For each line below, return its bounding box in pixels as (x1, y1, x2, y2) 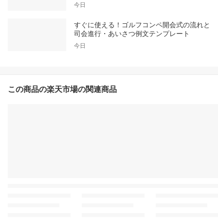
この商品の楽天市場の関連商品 (8, 85, 117, 94)
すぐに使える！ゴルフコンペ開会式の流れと (74, 20, 210, 29)
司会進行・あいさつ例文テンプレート (74, 29, 190, 37)
